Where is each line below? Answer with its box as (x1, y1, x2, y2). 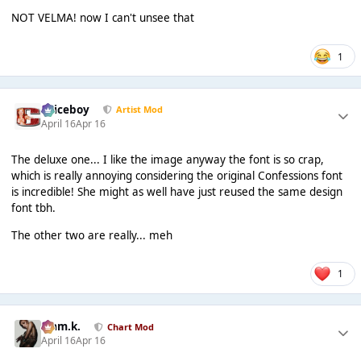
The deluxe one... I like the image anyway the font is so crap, (10, 152, 324, 168)
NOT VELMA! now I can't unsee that (10, 10, 194, 26)
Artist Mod (115, 103, 163, 116)
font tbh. (10, 201, 56, 216)
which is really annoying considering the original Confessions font (10, 168, 342, 184)
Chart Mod (106, 320, 154, 333)
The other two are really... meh (10, 227, 172, 243)
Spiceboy (41, 102, 90, 117)
